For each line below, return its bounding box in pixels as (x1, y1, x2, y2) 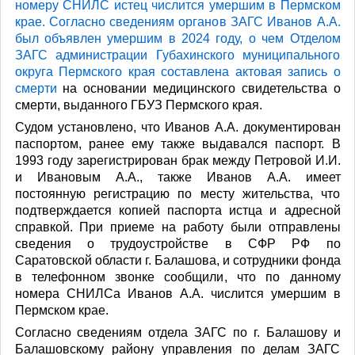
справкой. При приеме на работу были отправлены (14, 219, 341, 234)
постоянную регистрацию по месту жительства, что (14, 186, 341, 200)
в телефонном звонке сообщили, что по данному (14, 269, 341, 284)
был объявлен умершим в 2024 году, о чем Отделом (14, 31, 341, 45)
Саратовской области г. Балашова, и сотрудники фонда (14, 253, 341, 267)
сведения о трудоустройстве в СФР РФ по (14, 236, 341, 250)
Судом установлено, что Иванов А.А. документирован (14, 120, 341, 134)
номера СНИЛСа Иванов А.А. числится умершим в (14, 286, 341, 300)
